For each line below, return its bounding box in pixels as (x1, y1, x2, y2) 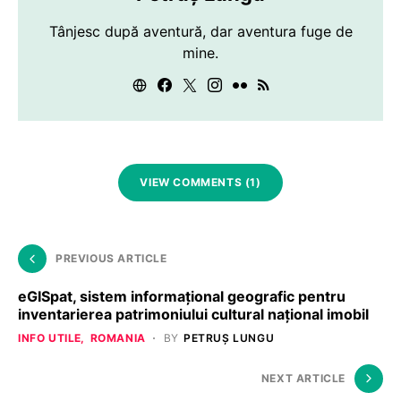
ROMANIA (90, 331, 146, 345)
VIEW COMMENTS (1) (140, 175, 261, 189)
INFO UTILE (18, 331, 81, 345)
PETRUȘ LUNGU (183, 331, 275, 345)
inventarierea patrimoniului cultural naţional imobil (18, 305, 369, 323)
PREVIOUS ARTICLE (55, 252, 167, 265)
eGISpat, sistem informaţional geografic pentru (18, 287, 346, 305)
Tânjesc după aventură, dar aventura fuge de (48, 22, 353, 40)
